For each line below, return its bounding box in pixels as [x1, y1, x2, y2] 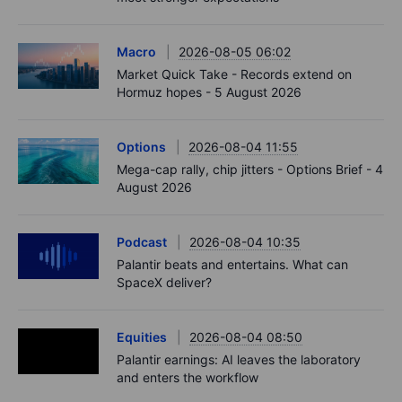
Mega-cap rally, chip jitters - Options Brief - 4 [117, 162, 383, 178]
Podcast [117, 234, 167, 250]
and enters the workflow [117, 370, 258, 386]
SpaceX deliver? [117, 275, 212, 291]
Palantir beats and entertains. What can [117, 257, 348, 273]
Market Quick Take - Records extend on [117, 66, 352, 83]
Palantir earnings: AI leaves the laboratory [117, 352, 361, 368]
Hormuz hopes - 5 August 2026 [117, 84, 301, 100]
